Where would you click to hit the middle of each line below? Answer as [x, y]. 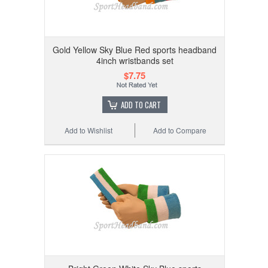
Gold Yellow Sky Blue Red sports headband [135, 49]
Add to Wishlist [89, 130]
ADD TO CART [141, 104]
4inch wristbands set [135, 60]
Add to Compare [180, 130]
